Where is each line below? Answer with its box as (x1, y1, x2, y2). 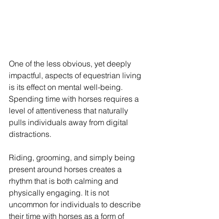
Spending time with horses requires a (9, 93, 141, 104)
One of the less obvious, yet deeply (9, 58, 133, 68)
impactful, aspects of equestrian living (9, 70, 143, 80)
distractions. (9, 129, 51, 139)
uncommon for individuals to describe (9, 199, 143, 209)
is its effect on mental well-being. (9, 82, 125, 92)
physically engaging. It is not (9, 187, 111, 197)
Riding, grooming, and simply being (9, 152, 137, 162)
